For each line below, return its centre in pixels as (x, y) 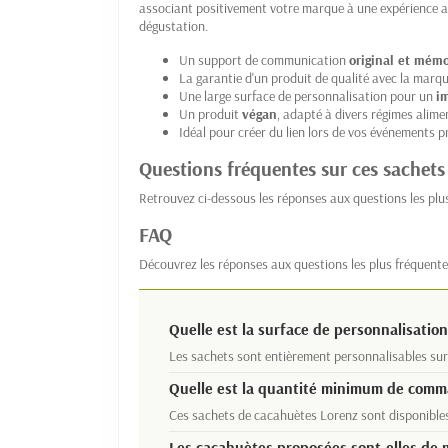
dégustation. (173, 25)
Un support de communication (264, 59)
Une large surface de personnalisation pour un (307, 95)
